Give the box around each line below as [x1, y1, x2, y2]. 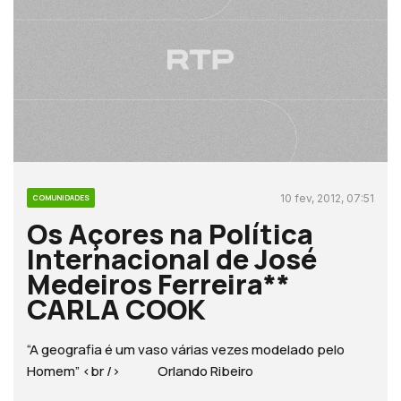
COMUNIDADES [32, 192, 90, 202]
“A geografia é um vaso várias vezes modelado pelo [27, 339, 345, 359]
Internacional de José [27, 239, 317, 277]
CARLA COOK [27, 289, 206, 328]
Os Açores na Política [27, 214, 313, 252]
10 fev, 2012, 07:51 [280, 191, 374, 205]
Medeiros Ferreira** [27, 264, 290, 303]
